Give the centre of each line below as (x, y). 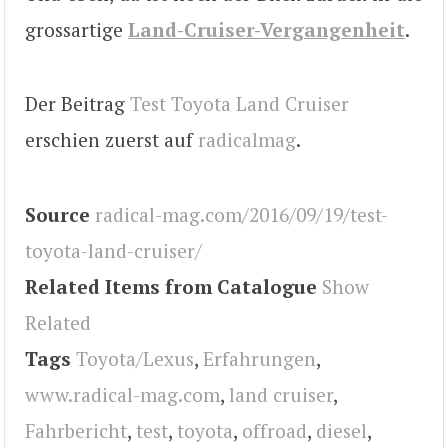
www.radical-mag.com (122, 394)
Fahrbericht (76, 430)
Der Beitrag (77, 104)
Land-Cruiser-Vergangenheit (266, 30)
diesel (341, 430)
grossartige (76, 30)
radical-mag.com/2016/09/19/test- (241, 214)
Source (57, 214)
